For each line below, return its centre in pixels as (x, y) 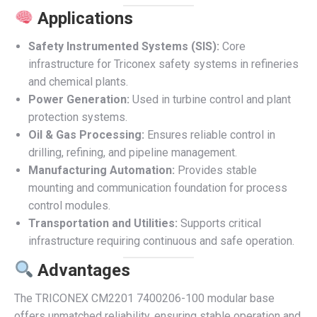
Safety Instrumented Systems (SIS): (124, 46)
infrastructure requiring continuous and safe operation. (161, 241)
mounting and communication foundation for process (158, 188)
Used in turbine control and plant (210, 99)
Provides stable (216, 170)
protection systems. (78, 117)
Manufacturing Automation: (102, 170)
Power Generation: (79, 99)
